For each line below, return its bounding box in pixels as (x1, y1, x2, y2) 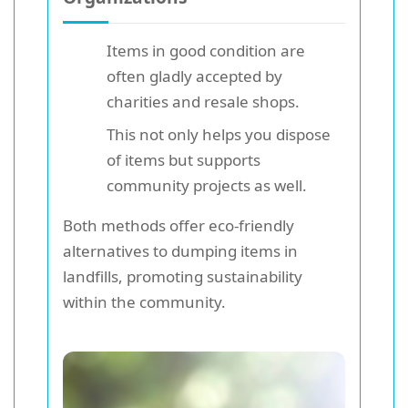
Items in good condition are (107, 40, 305, 62)
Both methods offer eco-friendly (63, 215, 294, 237)
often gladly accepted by (107, 66, 282, 87)
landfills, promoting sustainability (63, 266, 302, 288)
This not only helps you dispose (107, 124, 331, 146)
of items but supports (107, 149, 260, 171)
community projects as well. (107, 175, 307, 197)
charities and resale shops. (107, 91, 300, 113)
